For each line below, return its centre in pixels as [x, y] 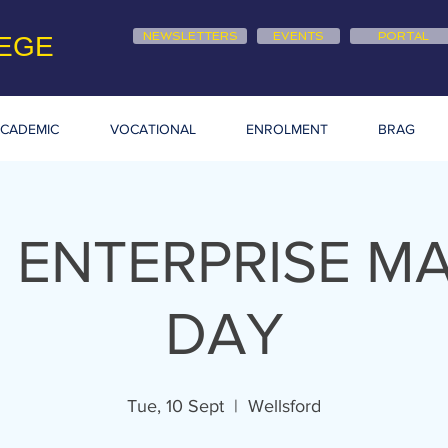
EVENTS [298, 36]
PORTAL [403, 36]
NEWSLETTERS [190, 36]
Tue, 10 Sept [175, 406]
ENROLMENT [286, 129]
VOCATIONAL [152, 129]
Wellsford [284, 406]
